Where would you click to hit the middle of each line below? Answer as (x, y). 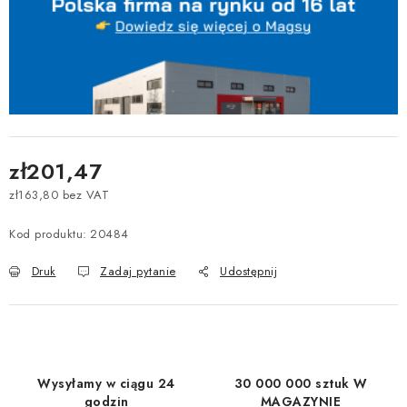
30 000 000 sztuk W (301, 384)
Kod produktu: (48, 234)
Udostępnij (248, 272)
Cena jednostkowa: (62, 212)
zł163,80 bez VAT (59, 195)
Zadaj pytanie (138, 272)
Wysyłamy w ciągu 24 (106, 384)
